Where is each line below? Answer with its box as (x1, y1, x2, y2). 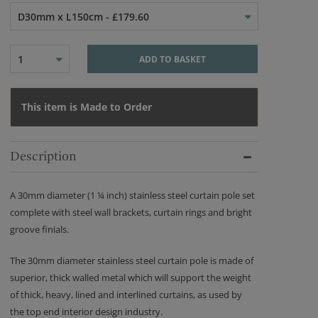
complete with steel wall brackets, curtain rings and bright (10, 206, 252, 219)
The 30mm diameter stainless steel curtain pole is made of (10, 254, 253, 267)
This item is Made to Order (21, 100, 152, 114)
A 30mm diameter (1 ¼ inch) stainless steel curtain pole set (10, 189, 255, 202)
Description (10, 149, 77, 164)
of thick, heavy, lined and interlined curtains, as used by (10, 288, 242, 301)
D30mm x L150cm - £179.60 (18, 10, 149, 23)
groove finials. (10, 223, 69, 236)
